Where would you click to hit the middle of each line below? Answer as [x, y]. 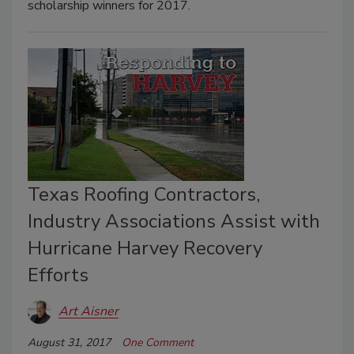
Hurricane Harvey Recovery [145, 248]
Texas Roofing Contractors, [144, 194]
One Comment [158, 342]
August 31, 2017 [69, 342]
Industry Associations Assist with [174, 221]
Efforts [58, 275]
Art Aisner [88, 312]
